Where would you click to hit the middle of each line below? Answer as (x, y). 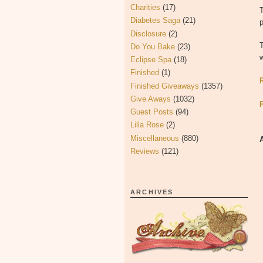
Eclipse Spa (151, 60)
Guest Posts (152, 112)
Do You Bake (153, 46)
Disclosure (148, 33)
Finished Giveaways (165, 86)
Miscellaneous (155, 138)
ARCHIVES (152, 192)
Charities (145, 7)
